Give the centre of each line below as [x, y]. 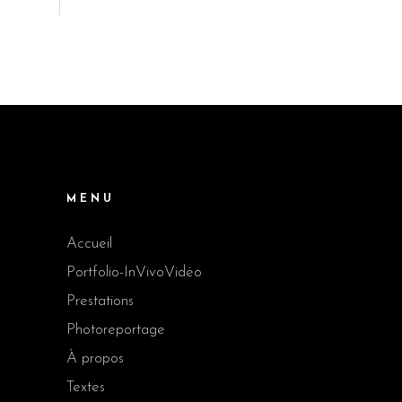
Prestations [100, 301]
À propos [95, 358]
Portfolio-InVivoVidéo [134, 272]
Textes [85, 387]
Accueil [89, 244]
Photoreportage [115, 330]
